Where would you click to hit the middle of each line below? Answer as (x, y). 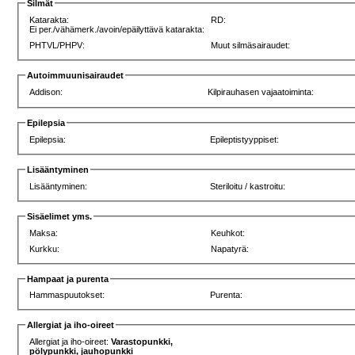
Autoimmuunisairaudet (76, 75)
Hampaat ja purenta (68, 279)
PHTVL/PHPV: (57, 45)
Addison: (46, 92)
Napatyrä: (230, 248)
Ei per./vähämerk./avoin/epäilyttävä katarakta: (117, 29)
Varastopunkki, (142, 342)
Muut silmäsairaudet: (251, 45)
